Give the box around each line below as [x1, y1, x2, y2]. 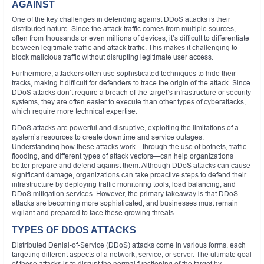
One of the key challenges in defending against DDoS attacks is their [12, 14, 230, 24]
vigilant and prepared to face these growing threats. [12, 207, 176, 217]
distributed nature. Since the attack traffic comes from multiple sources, [12, 24, 236, 33]
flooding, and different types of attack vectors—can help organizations [12, 151, 233, 160]
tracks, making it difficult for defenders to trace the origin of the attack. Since [12, 78, 250, 87]
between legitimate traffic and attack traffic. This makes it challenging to [12, 42, 237, 52]
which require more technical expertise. [12, 106, 137, 115]
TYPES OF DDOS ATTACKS [12, 225, 136, 235]
